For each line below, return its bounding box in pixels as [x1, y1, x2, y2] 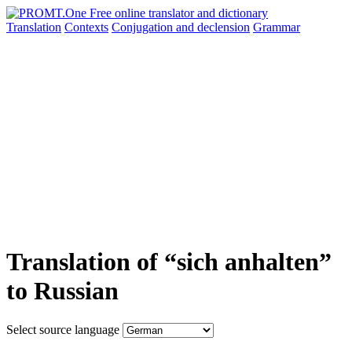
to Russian [6, 277, 119, 306]
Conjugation [112, 20, 176, 34]
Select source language [6, 322, 119, 336]
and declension [176, 20, 250, 34]
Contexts [64, 20, 108, 34]
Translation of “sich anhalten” [6, 247, 332, 277]
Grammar [253, 20, 300, 34]
